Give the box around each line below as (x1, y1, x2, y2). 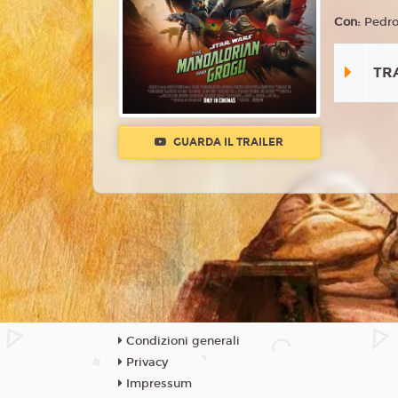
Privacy (123, 355, 168, 370)
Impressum (123, 377, 192, 391)
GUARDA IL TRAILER (171, 136, 284, 149)
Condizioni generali (123, 334, 240, 348)
